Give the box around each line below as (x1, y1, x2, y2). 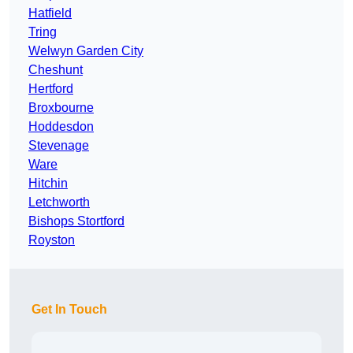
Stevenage (28, 139, 89, 153)
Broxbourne (28, 101, 94, 115)
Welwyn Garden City (28, 44, 143, 58)
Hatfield (28, 6, 72, 20)
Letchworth (28, 195, 90, 210)
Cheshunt (28, 63, 83, 77)
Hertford (28, 82, 73, 96)
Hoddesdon (28, 120, 94, 134)
